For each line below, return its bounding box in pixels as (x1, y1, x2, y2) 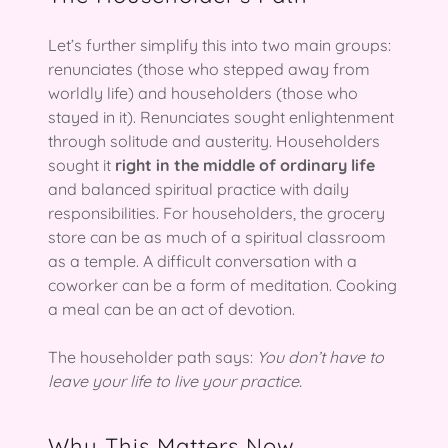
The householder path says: (48, 346, 257, 367)
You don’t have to (257, 346, 384, 367)
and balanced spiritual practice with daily (48, 178, 349, 199)
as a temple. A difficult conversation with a (48, 250, 357, 271)
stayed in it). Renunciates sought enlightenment (48, 106, 394, 127)
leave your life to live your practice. (48, 370, 302, 391)
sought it (48, 154, 115, 175)
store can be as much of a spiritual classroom (48, 226, 386, 247)
